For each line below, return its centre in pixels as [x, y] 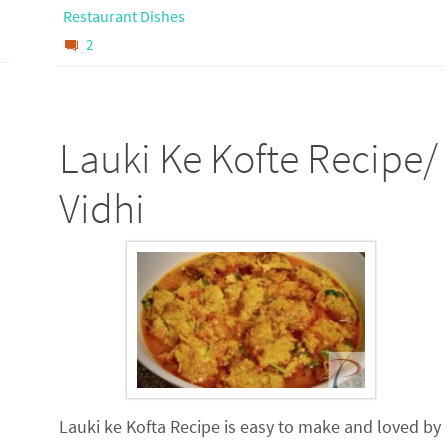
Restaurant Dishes [123, 15]
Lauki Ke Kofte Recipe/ [248, 157]
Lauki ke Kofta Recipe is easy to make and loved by [249, 427]
